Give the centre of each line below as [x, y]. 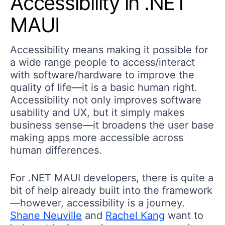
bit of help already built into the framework [111, 190]
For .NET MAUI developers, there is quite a [112, 178]
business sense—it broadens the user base [112, 125]
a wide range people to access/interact [102, 62]
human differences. [56, 150]
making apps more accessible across [97, 137]
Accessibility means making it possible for [109, 49]
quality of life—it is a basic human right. [104, 87]
